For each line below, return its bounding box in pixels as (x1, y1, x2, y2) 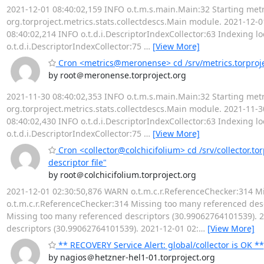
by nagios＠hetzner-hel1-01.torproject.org (48, 251, 215, 263)
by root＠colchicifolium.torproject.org (48, 169, 196, 180)
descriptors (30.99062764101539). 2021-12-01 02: (6, 222, 199, 234)
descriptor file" (48, 156, 107, 168)
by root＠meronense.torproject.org (48, 69, 186, 81)
